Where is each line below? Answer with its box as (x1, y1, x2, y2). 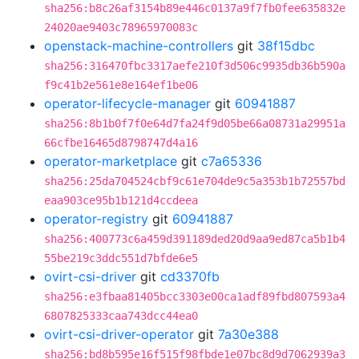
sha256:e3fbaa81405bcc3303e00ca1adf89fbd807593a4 (44, 290, 345, 303)
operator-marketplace (44, 153, 177, 169)
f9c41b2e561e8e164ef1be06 (44, 79, 198, 91)
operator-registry (44, 211, 148, 227)
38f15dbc (257, 38, 315, 54)
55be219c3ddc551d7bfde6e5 (44, 252, 198, 264)
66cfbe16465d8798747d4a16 (44, 136, 198, 149)
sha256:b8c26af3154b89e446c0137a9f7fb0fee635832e (44, 2, 345, 14)
